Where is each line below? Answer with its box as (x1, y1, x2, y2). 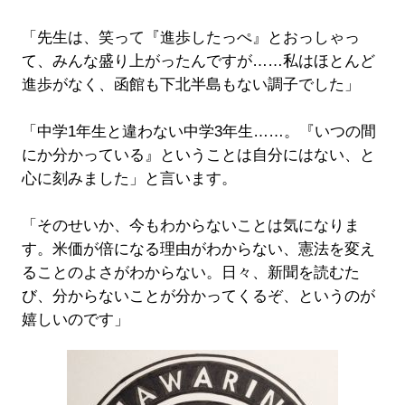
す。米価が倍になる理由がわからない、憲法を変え (21, 240, 375, 259)
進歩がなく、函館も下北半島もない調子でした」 (21, 76, 360, 94)
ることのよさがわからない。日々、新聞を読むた (21, 264, 360, 282)
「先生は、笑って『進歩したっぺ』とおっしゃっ (21, 29, 360, 47)
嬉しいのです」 (21, 311, 129, 329)
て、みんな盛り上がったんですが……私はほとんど (21, 52, 375, 71)
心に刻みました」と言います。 (21, 170, 237, 188)
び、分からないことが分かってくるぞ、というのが (21, 287, 375, 306)
